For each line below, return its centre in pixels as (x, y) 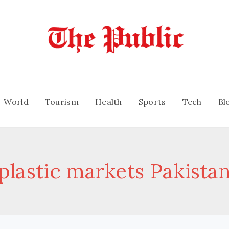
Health (108, 101)
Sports (152, 101)
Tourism (62, 101)
